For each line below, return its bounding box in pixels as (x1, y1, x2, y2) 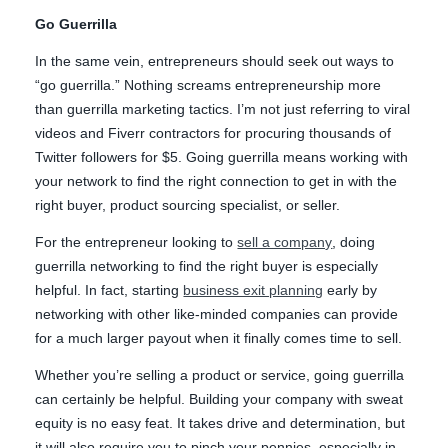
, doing (332, 233, 376, 250)
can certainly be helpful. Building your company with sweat (35, 390, 404, 407)
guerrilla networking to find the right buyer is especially (35, 257, 379, 274)
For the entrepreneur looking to (35, 233, 238, 250)
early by (323, 281, 378, 298)
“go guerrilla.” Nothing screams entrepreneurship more (35, 76, 382, 93)
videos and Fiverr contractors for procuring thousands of (35, 124, 392, 141)
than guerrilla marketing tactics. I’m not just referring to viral (35, 100, 411, 117)
